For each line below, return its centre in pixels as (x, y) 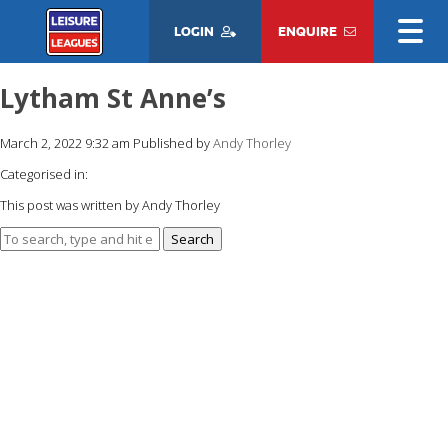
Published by (173, 142)
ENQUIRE (308, 31)
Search (192, 238)
